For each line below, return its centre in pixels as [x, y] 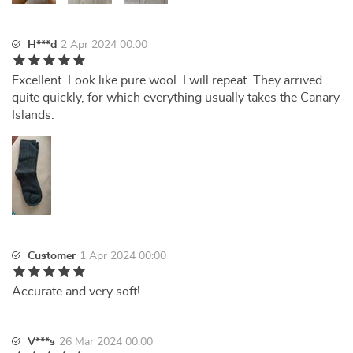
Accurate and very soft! [76, 292]
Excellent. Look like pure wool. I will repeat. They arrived [167, 80]
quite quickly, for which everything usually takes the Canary [176, 98]
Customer [52, 256]
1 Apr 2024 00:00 [123, 256]
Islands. [33, 115]
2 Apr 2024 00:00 [104, 45]
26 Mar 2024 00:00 [106, 342]
